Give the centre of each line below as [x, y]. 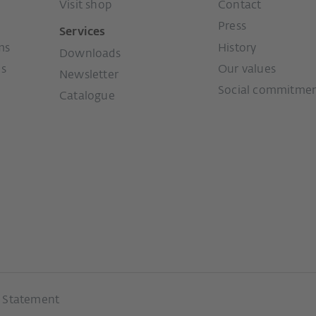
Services [83, 33]
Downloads [90, 54]
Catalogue [87, 97]
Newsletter [89, 76]
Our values [247, 70]
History [237, 48]
